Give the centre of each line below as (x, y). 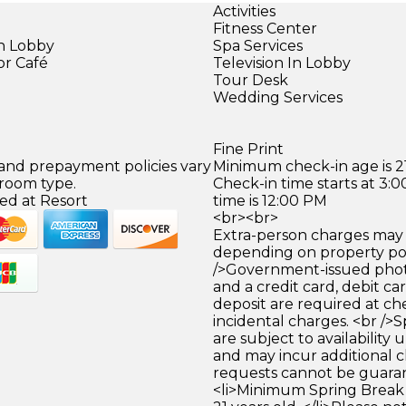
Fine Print (248, 149)
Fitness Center (265, 28)
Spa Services (257, 45)
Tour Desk (250, 80)
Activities (244, 11)
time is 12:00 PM (270, 200)
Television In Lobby (281, 63)
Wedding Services (277, 97)
